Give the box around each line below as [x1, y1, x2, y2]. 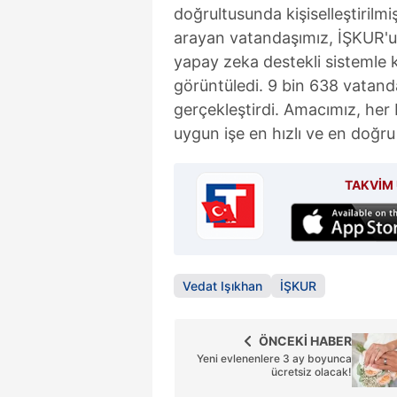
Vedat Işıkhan [183, 277, 262, 293]
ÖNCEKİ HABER [259, 332, 352, 348]
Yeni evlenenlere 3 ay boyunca [197, 351, 352, 365]
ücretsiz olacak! [271, 364, 352, 378]
